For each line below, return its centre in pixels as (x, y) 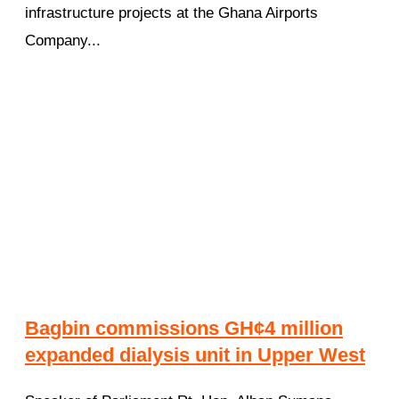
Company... (63, 41)
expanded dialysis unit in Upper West (195, 354)
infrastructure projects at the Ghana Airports (171, 13)
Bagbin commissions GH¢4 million (184, 328)
